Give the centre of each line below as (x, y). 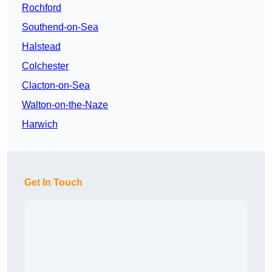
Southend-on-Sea (60, 27)
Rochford (42, 8)
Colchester (45, 66)
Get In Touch (53, 183)
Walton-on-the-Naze (65, 105)
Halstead (41, 47)
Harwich (40, 124)
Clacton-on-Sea (56, 86)
